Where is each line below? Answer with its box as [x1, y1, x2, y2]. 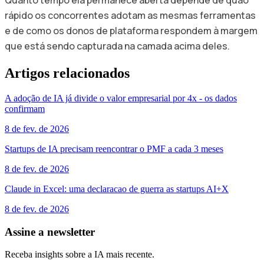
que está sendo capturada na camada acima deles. [5, 39, 230, 52]
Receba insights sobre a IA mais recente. [5, 249, 154, 260]
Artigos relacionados [5, 65, 130, 81]
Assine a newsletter [5, 225, 95, 238]
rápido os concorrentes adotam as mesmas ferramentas [5, 8, 256, 22]
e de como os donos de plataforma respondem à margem [5, 24, 258, 37]
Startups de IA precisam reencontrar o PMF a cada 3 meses [5, 143, 223, 154]
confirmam [5, 103, 45, 114]
